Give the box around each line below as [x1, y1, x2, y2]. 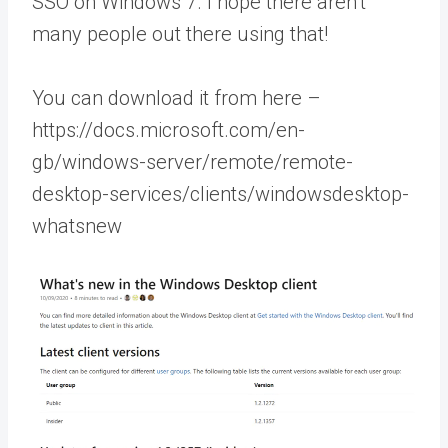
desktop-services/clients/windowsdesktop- [32, 182, 409, 207]
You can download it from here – [32, 86, 321, 111]
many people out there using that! [32, 22, 328, 47]
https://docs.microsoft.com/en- [32, 118, 305, 143]
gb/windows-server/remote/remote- [32, 150, 353, 175]
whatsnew [32, 214, 122, 239]
